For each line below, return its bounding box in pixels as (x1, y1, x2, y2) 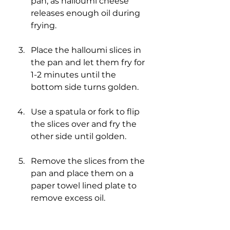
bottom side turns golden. (31, 82, 139, 92)
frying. (31, 21, 56, 30)
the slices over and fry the (31, 119, 139, 129)
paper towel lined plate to (31, 181, 139, 190)
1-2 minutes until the (31, 70, 118, 80)
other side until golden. (31, 131, 126, 141)
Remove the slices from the (31, 156, 147, 166)
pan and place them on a (31, 168, 136, 178)
